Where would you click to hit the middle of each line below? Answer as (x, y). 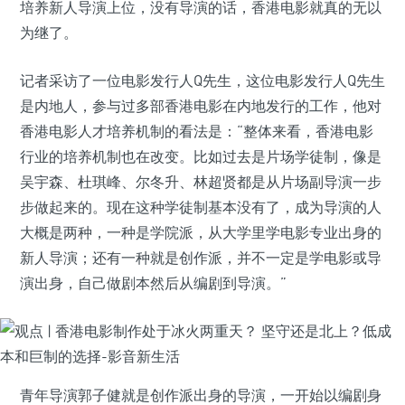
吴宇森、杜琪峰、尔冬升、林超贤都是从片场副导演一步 (201, 182)
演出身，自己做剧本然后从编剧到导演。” (153, 283)
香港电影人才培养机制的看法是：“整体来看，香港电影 (197, 131)
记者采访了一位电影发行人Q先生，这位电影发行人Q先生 (202, 80)
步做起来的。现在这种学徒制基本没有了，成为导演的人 (201, 207)
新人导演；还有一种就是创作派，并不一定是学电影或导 (201, 258)
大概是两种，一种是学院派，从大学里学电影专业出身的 (201, 232)
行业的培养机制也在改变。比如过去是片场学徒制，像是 (201, 156)
